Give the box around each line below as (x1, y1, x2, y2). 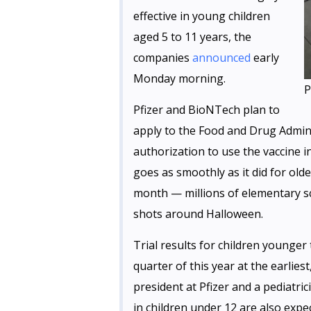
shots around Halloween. (133, 206, 263, 221)
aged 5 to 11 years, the (133, 29, 251, 44)
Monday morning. (133, 71, 226, 86)
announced (192, 50, 251, 65)
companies (133, 50, 192, 65)
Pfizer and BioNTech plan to (133, 102, 280, 117)
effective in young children (133, 8, 270, 24)
